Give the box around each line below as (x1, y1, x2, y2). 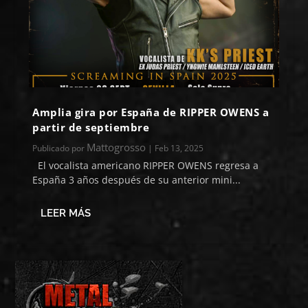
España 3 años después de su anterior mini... (32, 173, 241, 186)
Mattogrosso (87, 140, 146, 154)
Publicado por (32, 142, 87, 154)
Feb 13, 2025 (155, 142, 204, 154)
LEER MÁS (41, 207, 91, 220)
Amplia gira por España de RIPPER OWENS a (32, 104, 269, 119)
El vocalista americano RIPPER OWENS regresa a (32, 158, 259, 172)
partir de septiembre (32, 120, 150, 134)
